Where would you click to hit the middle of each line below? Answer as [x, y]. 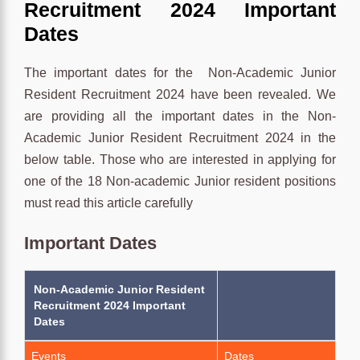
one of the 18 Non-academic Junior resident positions [180, 181]
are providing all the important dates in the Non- [180, 116]
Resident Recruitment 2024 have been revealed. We [180, 94]
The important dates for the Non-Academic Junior [180, 72]
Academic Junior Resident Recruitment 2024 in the [180, 137]
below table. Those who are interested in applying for [180, 159]
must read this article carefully [108, 202]
